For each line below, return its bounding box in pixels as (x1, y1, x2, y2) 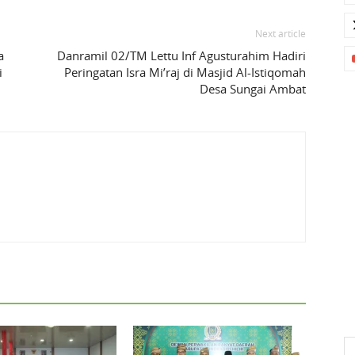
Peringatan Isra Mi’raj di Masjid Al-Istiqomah (64, 64, 306, 81)
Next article (255, 27, 306, 40)
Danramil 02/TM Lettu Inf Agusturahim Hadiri (57, 48, 306, 64)
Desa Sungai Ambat (200, 81, 306, 97)
